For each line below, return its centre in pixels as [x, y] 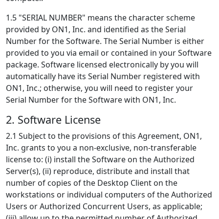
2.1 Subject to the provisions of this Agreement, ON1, [104, 136]
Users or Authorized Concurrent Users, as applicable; [104, 206]
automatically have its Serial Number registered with [103, 76]
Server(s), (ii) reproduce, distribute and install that [98, 171]
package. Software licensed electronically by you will [102, 65]
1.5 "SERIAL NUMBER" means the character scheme [100, 18]
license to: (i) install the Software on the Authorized [100, 159]
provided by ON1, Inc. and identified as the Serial [96, 29]
